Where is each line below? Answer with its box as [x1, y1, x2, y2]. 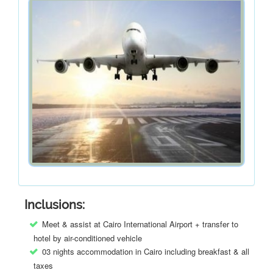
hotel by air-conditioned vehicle [34, 232, 147, 244]
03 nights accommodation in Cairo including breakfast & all [42, 246, 249, 257]
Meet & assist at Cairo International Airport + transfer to [42, 218, 238, 230]
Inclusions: [24, 197, 85, 212]
